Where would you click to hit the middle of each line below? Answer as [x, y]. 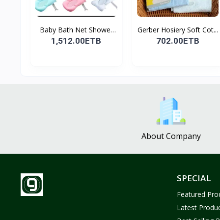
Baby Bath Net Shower [76, 30]
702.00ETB [178, 41]
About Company [171, 136]
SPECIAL [194, 178]
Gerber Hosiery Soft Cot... [178, 30]
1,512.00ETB [76, 41]
